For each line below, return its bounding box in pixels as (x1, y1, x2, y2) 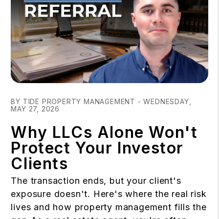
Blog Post (10, 84, 50, 94)
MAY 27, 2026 (11, 105, 60, 113)
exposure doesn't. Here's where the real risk (11, 189, 207, 199)
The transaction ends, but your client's (11, 175, 181, 186)
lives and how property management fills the (11, 202, 207, 213)
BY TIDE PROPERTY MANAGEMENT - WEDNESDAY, (11, 97, 192, 106)
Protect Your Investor (11, 138, 184, 158)
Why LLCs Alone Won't (11, 123, 198, 142)
